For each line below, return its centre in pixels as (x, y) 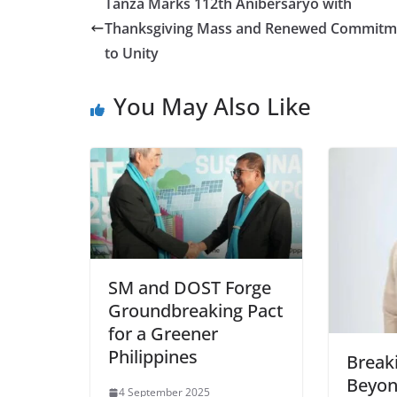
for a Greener (163, 334)
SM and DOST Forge (190, 288)
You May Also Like (212, 106)
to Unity (132, 53)
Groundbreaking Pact (196, 311)
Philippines (157, 357)
